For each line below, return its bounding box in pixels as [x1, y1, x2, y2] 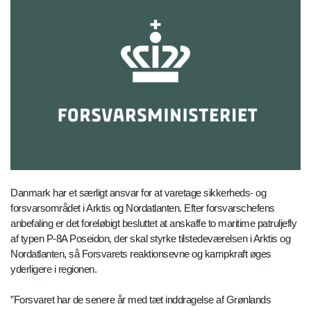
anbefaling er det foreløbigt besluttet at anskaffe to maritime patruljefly [10, 217, 296, 230]
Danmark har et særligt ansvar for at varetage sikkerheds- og [10, 187, 266, 199]
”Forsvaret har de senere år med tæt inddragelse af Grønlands [10, 294, 271, 306]
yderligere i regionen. [10, 263, 99, 276]
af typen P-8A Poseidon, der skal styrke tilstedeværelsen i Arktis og [10, 233, 290, 245]
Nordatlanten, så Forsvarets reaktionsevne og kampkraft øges [10, 248, 271, 260]
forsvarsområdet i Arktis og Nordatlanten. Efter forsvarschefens [10, 202, 275, 215]
